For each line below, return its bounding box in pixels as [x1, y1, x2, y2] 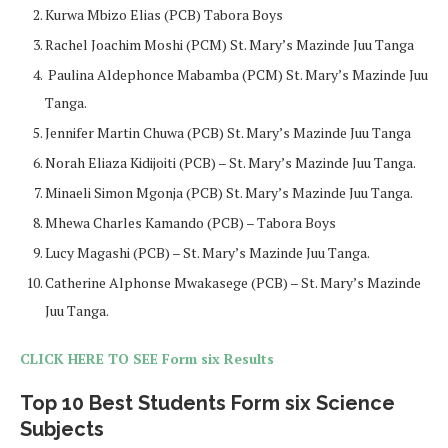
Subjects [20, 417, 104, 441]
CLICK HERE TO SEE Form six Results [20, 349, 274, 368]
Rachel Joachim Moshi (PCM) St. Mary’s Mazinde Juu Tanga [45, 35, 414, 54]
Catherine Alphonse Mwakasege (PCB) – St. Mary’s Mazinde [45, 273, 421, 292]
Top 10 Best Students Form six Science [20, 391, 395, 415]
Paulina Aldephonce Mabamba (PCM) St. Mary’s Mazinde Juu [45, 65, 428, 84]
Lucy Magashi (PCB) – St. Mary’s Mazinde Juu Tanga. [45, 243, 370, 262]
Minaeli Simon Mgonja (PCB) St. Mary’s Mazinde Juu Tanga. [45, 183, 413, 202]
